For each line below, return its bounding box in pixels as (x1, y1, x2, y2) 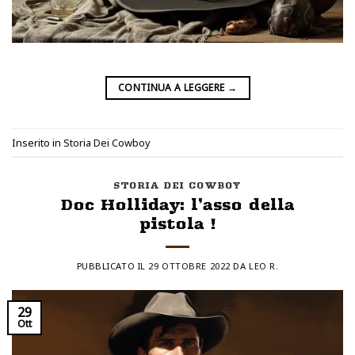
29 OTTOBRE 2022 (148, 259, 231, 272)
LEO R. (249, 259, 279, 272)
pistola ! (139, 213, 216, 233)
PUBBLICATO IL (76, 259, 149, 272)
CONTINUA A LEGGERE (117, 81, 227, 95)
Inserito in (12, 135, 63, 150)
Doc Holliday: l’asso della (60, 194, 295, 214)
